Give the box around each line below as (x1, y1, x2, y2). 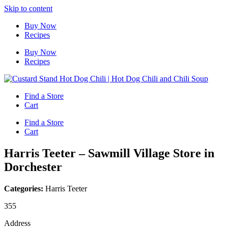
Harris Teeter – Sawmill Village (4, 146, 173, 160)
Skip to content (4, 4, 52, 13)
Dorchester (4, 160, 62, 174)
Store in (173, 146, 214, 160)
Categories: (4, 184, 45, 193)
